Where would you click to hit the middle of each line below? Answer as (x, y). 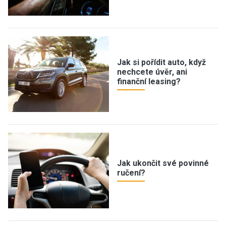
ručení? (131, 173)
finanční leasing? (149, 81)
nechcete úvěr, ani (152, 72)
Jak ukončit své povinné (163, 163)
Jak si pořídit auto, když (161, 62)
